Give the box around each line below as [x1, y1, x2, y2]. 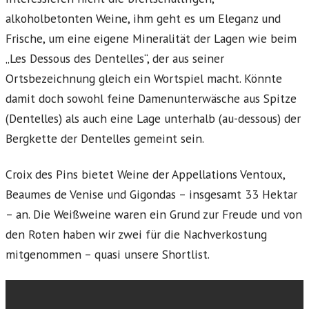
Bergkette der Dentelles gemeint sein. [6, 130, 204, 147]
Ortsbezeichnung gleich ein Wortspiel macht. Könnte [6, 70, 282, 87]
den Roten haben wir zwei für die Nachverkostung [6, 226, 267, 243]
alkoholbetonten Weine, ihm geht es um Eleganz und [6, 10, 281, 27]
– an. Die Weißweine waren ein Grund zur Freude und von [6, 206, 302, 223]
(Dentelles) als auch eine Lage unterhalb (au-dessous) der [6, 110, 301, 127]
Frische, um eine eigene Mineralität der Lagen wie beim [6, 30, 297, 47]
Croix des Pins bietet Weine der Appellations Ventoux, [6, 166, 285, 183]
